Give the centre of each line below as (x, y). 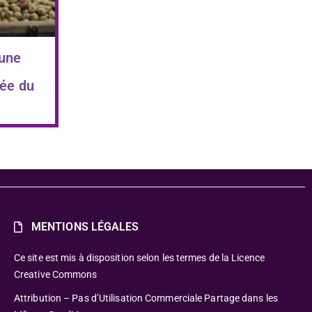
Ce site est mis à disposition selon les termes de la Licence (139, 258)
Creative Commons (55, 275)
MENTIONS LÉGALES (85, 227)
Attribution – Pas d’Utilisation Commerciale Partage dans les (146, 298)
